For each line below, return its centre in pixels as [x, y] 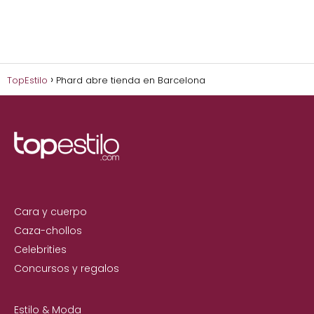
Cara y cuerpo [50, 211]
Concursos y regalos [67, 268]
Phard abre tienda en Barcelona [131, 80]
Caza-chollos [48, 230]
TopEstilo [27, 80]
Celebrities [40, 249]
